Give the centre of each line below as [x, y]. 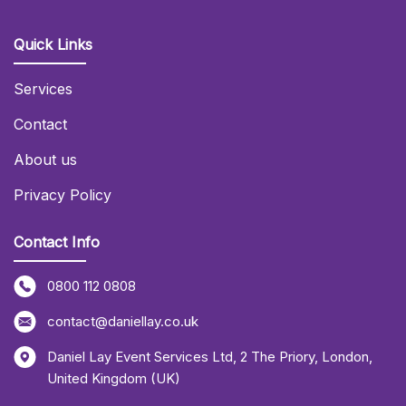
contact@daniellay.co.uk [122, 321]
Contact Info [56, 242]
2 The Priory [277, 357]
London [345, 357]
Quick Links [53, 44]
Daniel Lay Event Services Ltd [140, 357]
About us [45, 159]
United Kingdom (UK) [113, 378]
